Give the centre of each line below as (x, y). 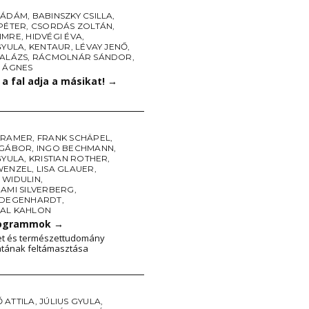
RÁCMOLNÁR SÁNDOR (82, 57)
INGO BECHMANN (75, 148)
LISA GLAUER (65, 169)
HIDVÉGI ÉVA (54, 36)
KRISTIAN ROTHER (68, 158)
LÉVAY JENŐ (102, 47)
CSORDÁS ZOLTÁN (72, 26)
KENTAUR (50, 47)
